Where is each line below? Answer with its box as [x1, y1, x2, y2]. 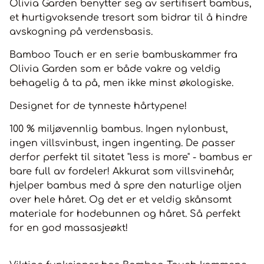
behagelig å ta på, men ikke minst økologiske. [9, 78, 233, 89]
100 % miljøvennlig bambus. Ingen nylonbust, [9, 124, 228, 135]
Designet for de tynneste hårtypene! [9, 101, 187, 112]
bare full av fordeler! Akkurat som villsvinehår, [9, 166, 234, 177]
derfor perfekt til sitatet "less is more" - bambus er [9, 152, 252, 163]
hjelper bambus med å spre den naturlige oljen [9, 180, 242, 192]
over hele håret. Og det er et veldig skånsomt [9, 194, 232, 206]
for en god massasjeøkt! [9, 223, 131, 234]
